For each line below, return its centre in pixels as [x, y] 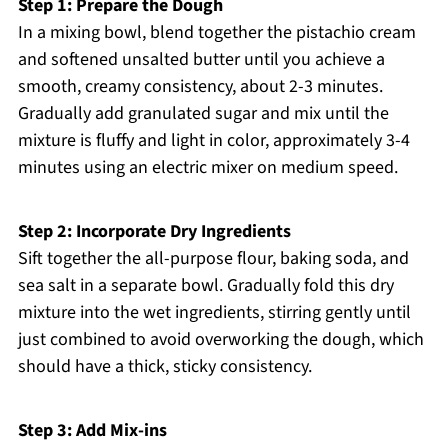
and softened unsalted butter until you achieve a [201, 60]
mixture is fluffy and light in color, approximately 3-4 [213, 141]
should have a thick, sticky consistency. [164, 367]
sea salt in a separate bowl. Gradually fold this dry [205, 286]
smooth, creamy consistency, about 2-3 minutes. [200, 87]
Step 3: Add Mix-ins [92, 431]
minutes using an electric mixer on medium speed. [207, 168]
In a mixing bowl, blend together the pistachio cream [216, 33]
